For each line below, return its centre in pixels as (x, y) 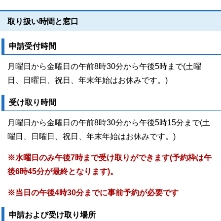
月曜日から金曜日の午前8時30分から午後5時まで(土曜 (104, 66)
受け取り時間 (33, 102)
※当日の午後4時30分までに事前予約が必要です (93, 193)
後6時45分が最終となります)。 (63, 171)
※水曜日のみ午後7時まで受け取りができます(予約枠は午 (110, 158)
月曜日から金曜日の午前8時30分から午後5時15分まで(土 (109, 123)
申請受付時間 (33, 46)
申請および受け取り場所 (52, 215)
